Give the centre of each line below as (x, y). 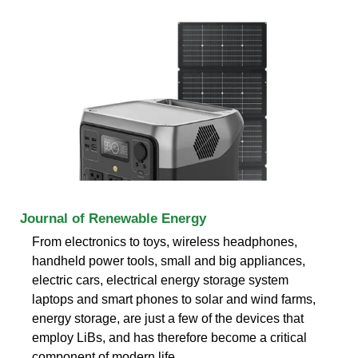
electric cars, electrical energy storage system (160, 280)
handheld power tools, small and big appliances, (169, 261)
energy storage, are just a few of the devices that (168, 318)
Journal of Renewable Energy (113, 218)
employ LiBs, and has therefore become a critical (169, 337)
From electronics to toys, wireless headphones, (165, 241)
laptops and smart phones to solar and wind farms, (174, 299)
